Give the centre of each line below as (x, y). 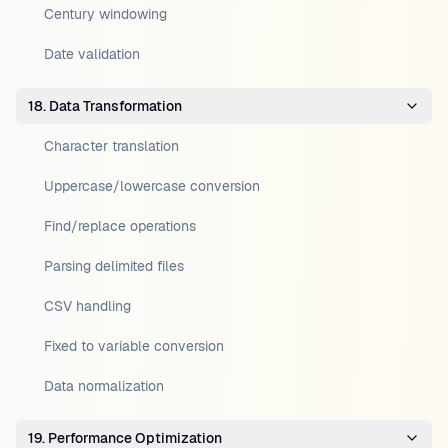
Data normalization (104, 386)
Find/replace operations (120, 226)
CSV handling (87, 306)
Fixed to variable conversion (134, 346)
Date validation (92, 54)
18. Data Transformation (105, 106)
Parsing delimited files (114, 266)
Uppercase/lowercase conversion (152, 186)
